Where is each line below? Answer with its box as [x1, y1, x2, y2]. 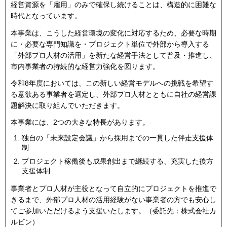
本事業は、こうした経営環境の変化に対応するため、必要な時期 [11, 28, 216, 37]
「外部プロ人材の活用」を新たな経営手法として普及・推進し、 [11, 51, 216, 59]
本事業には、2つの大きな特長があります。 [11, 118, 149, 126]
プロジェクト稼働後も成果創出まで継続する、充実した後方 [22, 157, 213, 166]
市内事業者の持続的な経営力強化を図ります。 [11, 62, 160, 70]
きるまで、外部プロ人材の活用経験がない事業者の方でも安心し [11, 196, 216, 204]
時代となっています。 [11, 12, 82, 20]
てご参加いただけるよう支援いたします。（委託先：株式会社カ [11, 207, 216, 215]
